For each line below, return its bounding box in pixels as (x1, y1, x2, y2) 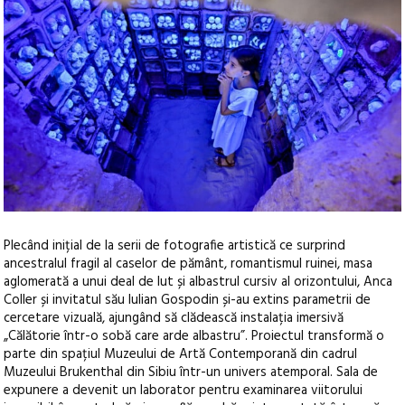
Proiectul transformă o (251, 325, 385, 348)
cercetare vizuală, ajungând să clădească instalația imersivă (4, 307, 344, 330)
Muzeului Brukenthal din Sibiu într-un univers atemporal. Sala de (4, 362, 379, 384)
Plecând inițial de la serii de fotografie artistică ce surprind (4, 235, 346, 258)
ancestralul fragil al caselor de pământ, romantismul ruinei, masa (4, 253, 373, 276)
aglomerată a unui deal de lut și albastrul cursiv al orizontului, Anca (4, 271, 393, 294)
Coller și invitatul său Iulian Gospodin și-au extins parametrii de (4, 289, 372, 312)
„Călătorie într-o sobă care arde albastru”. (4, 325, 252, 348)
